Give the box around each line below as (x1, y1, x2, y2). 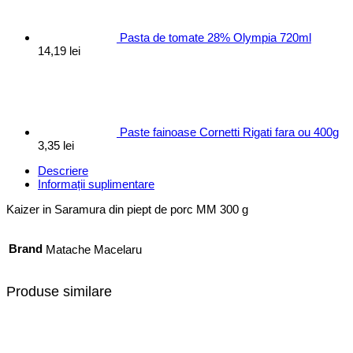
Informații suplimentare (38, 176, 154, 191)
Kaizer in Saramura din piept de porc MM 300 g (6, 203, 248, 217)
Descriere (38, 163, 88, 177)
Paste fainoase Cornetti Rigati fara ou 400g (120, 124, 339, 139)
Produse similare (6, 284, 112, 300)
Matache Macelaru (46, 242, 142, 256)
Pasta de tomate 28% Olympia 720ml (120, 30, 311, 44)
